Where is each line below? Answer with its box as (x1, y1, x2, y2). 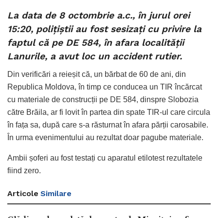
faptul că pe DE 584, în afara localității (7, 37, 184, 49)
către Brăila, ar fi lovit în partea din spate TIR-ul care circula (7, 108, 210, 116)
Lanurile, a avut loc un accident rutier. (7, 51, 182, 62)
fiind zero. (7, 166, 41, 175)
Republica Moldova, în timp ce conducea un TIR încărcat (7, 82, 202, 91)
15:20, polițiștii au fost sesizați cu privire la (7, 23, 201, 35)
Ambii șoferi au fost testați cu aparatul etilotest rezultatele (7, 153, 202, 162)
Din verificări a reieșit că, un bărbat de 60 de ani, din (7, 70, 186, 78)
